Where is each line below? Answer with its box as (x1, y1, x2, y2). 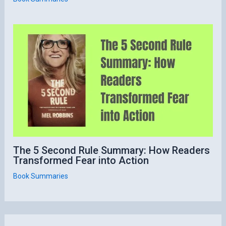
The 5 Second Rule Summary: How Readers (13, 144, 210, 156)
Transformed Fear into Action (13, 154, 149, 166)
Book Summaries (13, 172, 69, 180)
